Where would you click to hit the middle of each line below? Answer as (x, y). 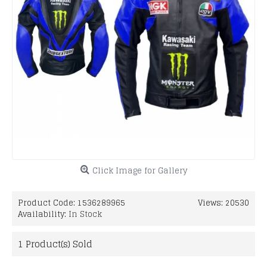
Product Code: (48, 203)
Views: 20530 (223, 203)
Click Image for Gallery (139, 171)
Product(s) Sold (58, 244)
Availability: (43, 214)
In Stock (85, 214)
